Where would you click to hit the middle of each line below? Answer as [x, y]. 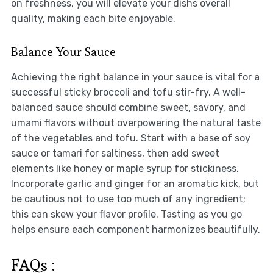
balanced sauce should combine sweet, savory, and [128, 108]
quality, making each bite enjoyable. [93, 19]
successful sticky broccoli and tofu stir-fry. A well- [128, 93]
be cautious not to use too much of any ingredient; [128, 199]
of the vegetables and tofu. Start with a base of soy [130, 138]
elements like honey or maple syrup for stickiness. [125, 169]
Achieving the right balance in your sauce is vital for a [135, 77]
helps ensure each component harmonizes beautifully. [135, 230]
